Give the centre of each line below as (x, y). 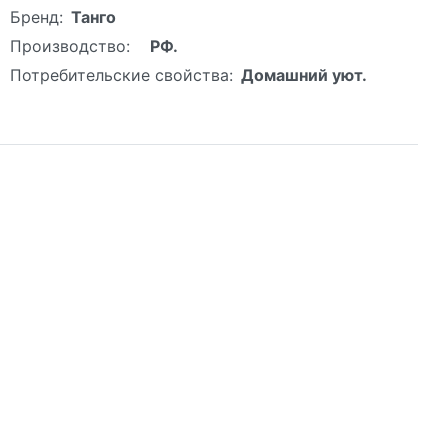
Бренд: (36, 16)
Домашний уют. (304, 74)
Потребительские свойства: (121, 74)
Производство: (70, 45)
